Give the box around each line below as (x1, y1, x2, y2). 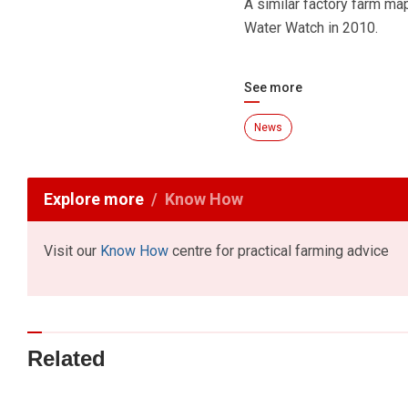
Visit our (44, 242, 100, 260)
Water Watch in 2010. (243, 19, 378, 37)
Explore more (44, 189, 144, 209)
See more (243, 80, 302, 96)
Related (27, 345, 106, 371)
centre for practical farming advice (168, 242, 389, 260)
